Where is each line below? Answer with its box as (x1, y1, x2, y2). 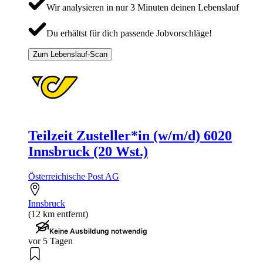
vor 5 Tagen (28, 236, 73, 247)
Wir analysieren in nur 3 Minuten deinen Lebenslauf (46, 2, 239, 13)
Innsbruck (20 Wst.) (28, 144, 148, 160)
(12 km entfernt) (28, 209, 88, 220)
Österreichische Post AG (28, 171, 119, 182)
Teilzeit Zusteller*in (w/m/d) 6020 (28, 128, 232, 144)
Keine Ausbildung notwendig (49, 227, 147, 236)
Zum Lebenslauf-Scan (33, 50, 107, 59)
